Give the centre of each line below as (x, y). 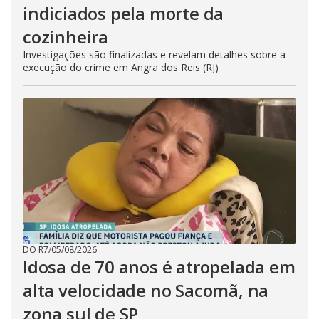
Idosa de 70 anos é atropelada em (159, 267)
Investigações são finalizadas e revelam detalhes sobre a (154, 54)
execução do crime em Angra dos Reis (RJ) (121, 67)
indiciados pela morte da (124, 13)
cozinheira (66, 37)
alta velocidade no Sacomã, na (146, 290)
